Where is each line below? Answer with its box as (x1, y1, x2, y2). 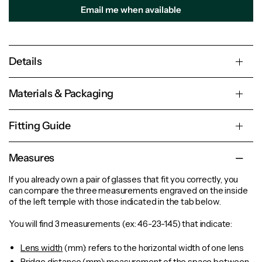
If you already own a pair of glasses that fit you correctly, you (9, 174, 239, 185)
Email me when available (81, 4, 181, 16)
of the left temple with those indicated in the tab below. (9, 196, 221, 208)
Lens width (20, 242, 63, 254)
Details (9, 55, 42, 68)
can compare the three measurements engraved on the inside (9, 185, 248, 196)
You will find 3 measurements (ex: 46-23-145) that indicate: (9, 218, 233, 230)
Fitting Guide (9, 119, 70, 133)
